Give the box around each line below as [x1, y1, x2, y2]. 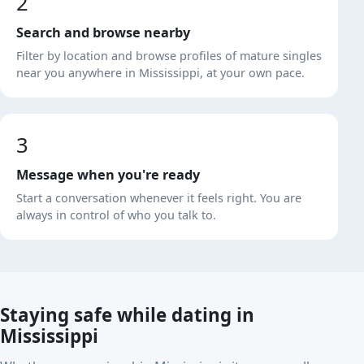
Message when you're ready [16, 166, 200, 184]
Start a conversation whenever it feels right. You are [16, 190, 301, 206]
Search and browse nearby [16, 24, 190, 41]
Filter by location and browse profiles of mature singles [16, 48, 322, 63]
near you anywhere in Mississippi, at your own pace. [16, 65, 305, 80]
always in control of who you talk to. [16, 207, 216, 223]
